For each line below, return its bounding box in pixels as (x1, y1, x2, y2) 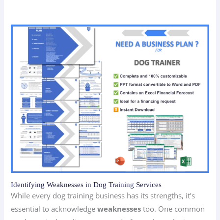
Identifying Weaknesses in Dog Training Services (11, 180, 162, 189)
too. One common (141, 203, 205, 214)
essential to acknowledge (11, 203, 98, 214)
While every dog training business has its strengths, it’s (11, 190, 195, 200)
